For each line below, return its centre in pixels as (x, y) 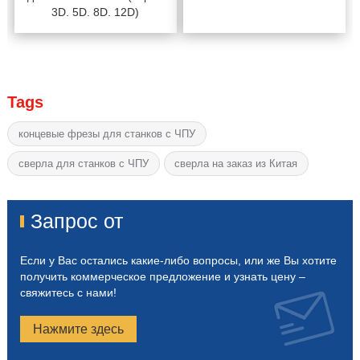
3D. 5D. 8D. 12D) (96, 12)
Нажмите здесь (78, 329)
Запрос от (76, 222)
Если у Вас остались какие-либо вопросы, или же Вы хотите (178, 261)
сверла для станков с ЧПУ (83, 163)
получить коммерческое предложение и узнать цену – (162, 277)
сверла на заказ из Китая (236, 163)
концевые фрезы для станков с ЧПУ (106, 133)
